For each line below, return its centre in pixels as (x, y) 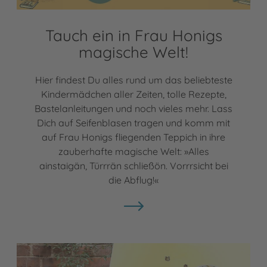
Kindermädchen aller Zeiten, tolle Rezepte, (133, 94)
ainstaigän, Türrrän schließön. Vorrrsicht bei (133, 165)
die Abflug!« (133, 180)
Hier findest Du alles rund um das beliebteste (133, 80)
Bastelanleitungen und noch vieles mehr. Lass (133, 108)
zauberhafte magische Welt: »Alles (133, 151)
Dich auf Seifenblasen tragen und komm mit (133, 122)
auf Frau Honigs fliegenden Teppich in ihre (133, 137)
